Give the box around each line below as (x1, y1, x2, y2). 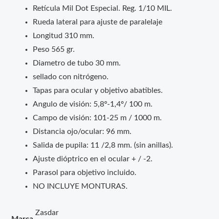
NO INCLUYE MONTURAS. (32, 183, 128, 191)
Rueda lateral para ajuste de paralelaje (32, 19, 162, 26)
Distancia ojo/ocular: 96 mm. (32, 128, 131, 136)
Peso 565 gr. (32, 46, 75, 54)
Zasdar (35, 209, 59, 217)
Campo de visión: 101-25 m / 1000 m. (32, 114, 162, 122)
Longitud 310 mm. (32, 32, 94, 40)
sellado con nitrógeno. (32, 73, 109, 81)
